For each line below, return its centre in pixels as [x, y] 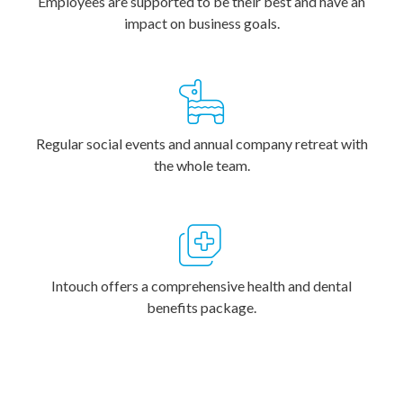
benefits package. [201, 307]
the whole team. [201, 165]
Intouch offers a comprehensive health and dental [201, 286]
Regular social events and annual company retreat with [201, 143]
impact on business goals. [201, 23]
